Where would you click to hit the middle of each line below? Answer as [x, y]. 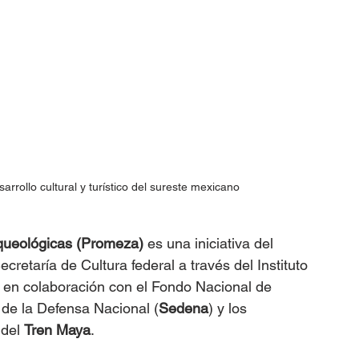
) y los [230, 308]
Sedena [184, 308]
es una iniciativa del [210, 243]
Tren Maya [57, 329]
